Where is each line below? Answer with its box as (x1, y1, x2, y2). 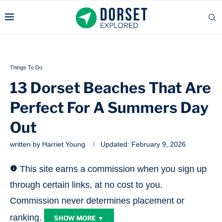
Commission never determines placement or (10, 196, 184, 206)
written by (10, 140, 42, 148)
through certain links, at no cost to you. (10, 180, 163, 190)
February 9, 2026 (129, 140, 186, 148)
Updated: (101, 140, 129, 148)
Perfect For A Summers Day (10, 99, 209, 116)
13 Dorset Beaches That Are (10, 79, 211, 97)
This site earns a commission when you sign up (20, 164, 207, 174)
